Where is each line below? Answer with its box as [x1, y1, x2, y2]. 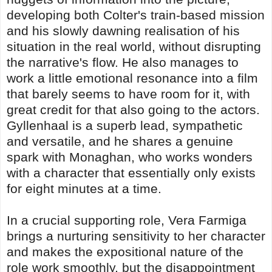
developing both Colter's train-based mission [7, 7, 265, 22]
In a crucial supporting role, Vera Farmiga [7, 212, 246, 227]
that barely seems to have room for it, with [7, 86, 250, 101]
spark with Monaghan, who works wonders [7, 149, 253, 164]
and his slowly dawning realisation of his [7, 23, 240, 38]
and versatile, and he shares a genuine [7, 134, 233, 148]
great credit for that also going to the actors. [7, 102, 260, 117]
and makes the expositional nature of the [7, 244, 243, 259]
